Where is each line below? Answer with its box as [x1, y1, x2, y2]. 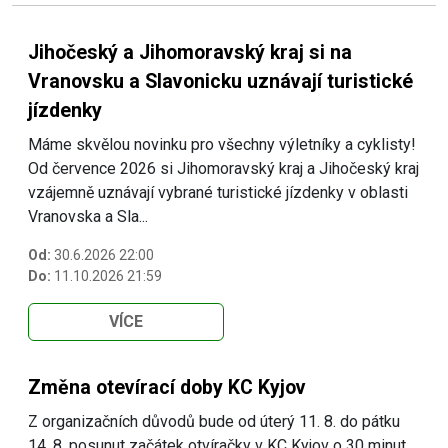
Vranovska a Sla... [28, 206, 148, 226]
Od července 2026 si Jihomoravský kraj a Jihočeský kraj [28, 158, 419, 178]
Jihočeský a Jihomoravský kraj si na [28, 40, 352, 64]
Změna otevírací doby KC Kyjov [28, 375, 306, 399]
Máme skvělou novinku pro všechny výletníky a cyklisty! [28, 134, 416, 154]
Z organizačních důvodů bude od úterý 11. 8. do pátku [28, 411, 400, 431]
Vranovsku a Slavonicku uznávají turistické [28, 69, 413, 93]
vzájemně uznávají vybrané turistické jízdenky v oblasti [28, 182, 408, 202]
